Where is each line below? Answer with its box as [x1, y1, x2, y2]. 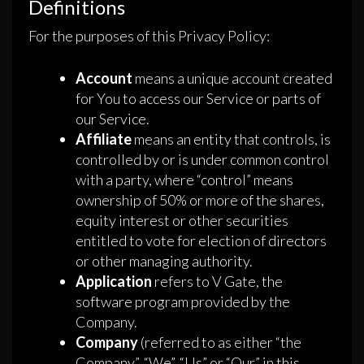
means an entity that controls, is [132, 130, 331, 149]
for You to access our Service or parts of [76, 89, 321, 108]
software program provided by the [76, 292, 290, 311]
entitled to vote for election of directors [76, 232, 327, 250]
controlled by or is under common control [76, 150, 329, 169]
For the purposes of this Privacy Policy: [28, 27, 270, 45]
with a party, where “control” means [76, 171, 293, 189]
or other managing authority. [76, 252, 253, 271]
